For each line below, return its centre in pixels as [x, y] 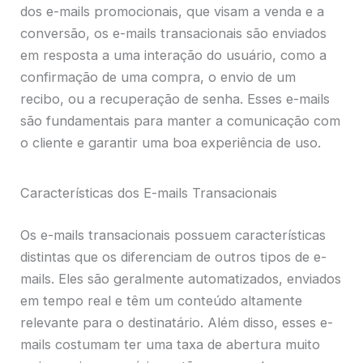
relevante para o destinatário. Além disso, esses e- [177, 322]
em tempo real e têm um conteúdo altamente [162, 300]
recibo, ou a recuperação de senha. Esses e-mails [175, 99]
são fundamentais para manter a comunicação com [181, 121]
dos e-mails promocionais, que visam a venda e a [173, 12]
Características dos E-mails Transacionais [149, 193]
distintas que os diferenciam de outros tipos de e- [174, 256]
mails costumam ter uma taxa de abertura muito [171, 344]
